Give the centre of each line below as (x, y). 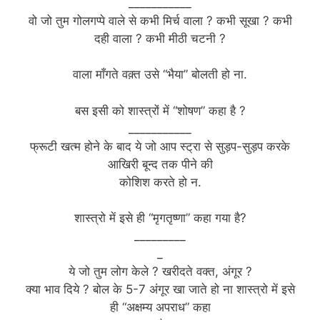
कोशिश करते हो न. (160, 182)
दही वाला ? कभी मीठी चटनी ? (160, 38)
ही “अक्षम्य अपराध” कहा (160, 307)
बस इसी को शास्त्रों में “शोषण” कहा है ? (160, 110)
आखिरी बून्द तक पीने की (160, 164)
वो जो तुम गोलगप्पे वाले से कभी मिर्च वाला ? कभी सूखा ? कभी (160, 20)
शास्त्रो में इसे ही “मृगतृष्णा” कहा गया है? (160, 218)
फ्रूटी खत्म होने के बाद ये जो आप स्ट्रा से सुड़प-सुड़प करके (160, 146)
